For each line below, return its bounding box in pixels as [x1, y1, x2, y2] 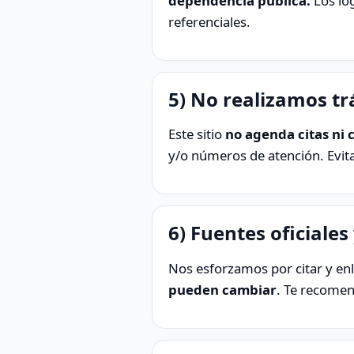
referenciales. [168, 12, 250, 31]
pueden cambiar [168, 280, 277, 299]
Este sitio [168, 125, 225, 144]
